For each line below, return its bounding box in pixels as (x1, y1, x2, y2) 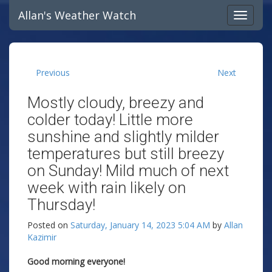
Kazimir (27, 231, 56, 243)
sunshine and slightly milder (27, 127, 219, 146)
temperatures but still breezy (27, 144, 224, 163)
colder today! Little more (27, 110, 193, 129)
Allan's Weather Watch (18, 8, 136, 22)
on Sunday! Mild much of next (27, 161, 229, 180)
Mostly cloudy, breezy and (27, 93, 204, 112)
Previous (36, 67, 70, 78)
